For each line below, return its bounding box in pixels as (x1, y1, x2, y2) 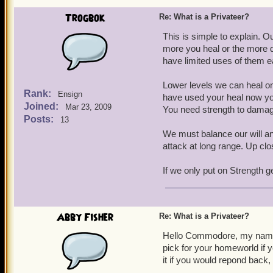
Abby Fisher (56, 210, 113, 225)
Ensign (58, 90, 82, 99)
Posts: (24, 114, 56, 124)
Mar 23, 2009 (65, 102, 112, 112)
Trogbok (65, 11, 105, 26)
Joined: (24, 101, 61, 112)
